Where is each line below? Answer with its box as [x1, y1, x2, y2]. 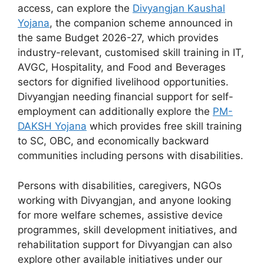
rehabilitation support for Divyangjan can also [18, 238, 232, 250]
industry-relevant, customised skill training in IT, [18, 47, 244, 58]
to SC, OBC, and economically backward [18, 135, 209, 147]
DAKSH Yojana [18, 120, 87, 132]
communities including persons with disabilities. [18, 150, 243, 161]
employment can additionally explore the [18, 105, 213, 117]
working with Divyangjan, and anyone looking [18, 194, 231, 206]
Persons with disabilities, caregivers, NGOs [18, 179, 222, 192]
